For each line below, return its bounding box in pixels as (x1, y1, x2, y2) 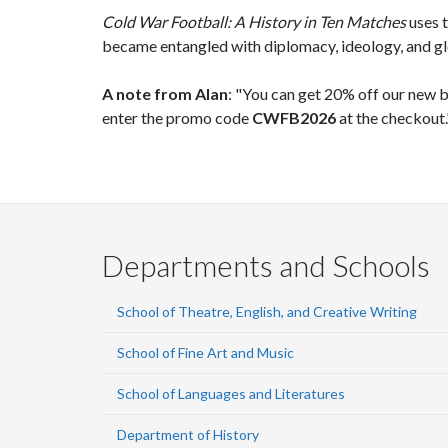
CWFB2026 (252, 108, 336, 127)
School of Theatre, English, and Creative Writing (117, 303, 417, 320)
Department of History (117, 426, 259, 443)
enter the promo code (102, 108, 252, 127)
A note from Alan (102, 84, 228, 103)
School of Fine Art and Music (117, 344, 294, 361)
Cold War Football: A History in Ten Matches (102, 12, 406, 31)
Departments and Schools (102, 247, 430, 283)
